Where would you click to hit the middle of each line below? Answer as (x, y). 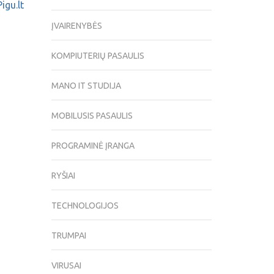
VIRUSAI (66, 266)
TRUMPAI (68, 236)
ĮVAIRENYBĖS (76, 26)
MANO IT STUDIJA (86, 86)
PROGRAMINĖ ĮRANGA (93, 146)
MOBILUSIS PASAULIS (92, 116)
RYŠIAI (63, 176)
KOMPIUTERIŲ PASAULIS (98, 56)
